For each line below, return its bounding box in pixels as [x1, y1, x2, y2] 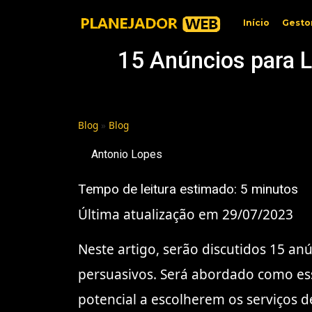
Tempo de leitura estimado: [78, 181, 240, 197]
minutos [251, 181, 298, 197]
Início [243, 17, 270, 28]
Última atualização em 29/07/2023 [78, 205, 293, 224]
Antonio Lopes [91, 148, 162, 161]
